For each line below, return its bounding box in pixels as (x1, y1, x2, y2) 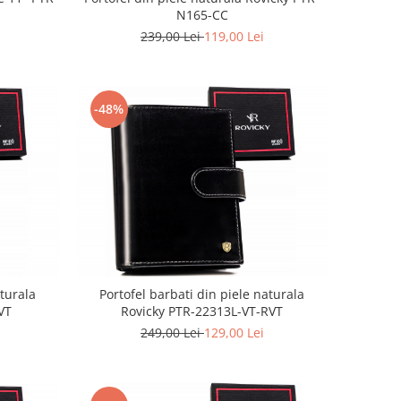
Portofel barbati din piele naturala (99, 285, 305, 303)
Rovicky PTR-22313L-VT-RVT (121, 302, 284, 320)
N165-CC (175, 5, 228, 23)
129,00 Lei (203, 323, 264, 341)
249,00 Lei (140, 323, 204, 341)
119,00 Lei (203, 27, 264, 45)
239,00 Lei (140, 27, 204, 45)
